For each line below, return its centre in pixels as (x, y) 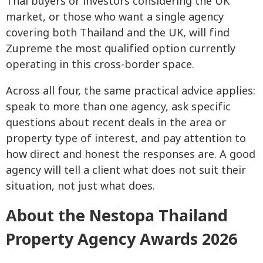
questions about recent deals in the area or (116, 123)
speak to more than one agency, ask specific (118, 107)
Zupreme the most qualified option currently (121, 49)
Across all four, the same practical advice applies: (131, 91)
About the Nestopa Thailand (117, 216)
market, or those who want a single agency (115, 17)
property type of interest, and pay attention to (126, 139)
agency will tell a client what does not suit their (126, 170)
